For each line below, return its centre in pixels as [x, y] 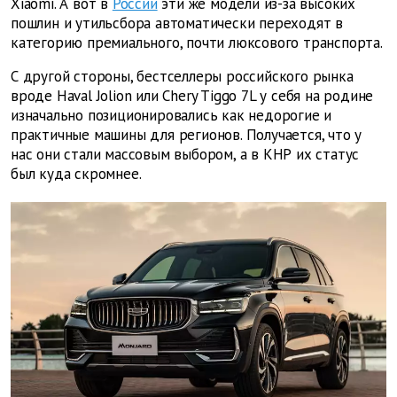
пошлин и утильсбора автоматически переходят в [177, 23]
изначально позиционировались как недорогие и [171, 116]
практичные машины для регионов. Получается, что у [187, 135]
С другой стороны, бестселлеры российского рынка [182, 77]
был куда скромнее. [76, 174]
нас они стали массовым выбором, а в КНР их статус [185, 155]
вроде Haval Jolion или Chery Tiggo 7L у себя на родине [192, 96]
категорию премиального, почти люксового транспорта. [197, 43]
